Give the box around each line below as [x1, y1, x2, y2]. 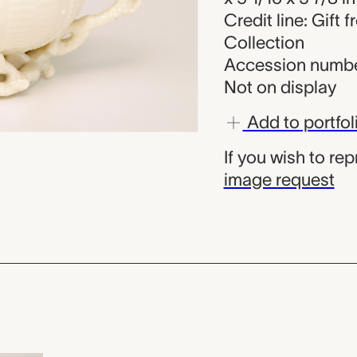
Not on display [223, 77, 336, 96]
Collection [223, 33, 304, 52]
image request [223, 170, 335, 189]
